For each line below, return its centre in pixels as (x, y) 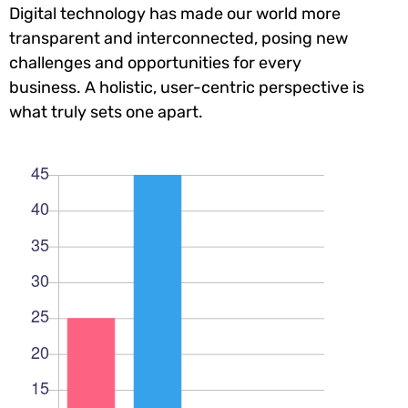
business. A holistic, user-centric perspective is (187, 87)
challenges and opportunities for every (155, 62)
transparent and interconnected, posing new (178, 38)
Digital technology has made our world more (175, 13)
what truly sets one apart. (106, 112)
